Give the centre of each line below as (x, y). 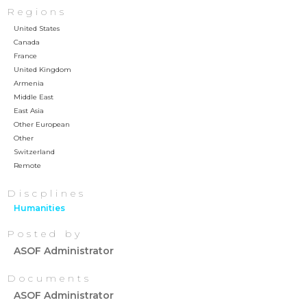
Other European (42, 124)
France (25, 56)
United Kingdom (42, 70)
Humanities (39, 208)
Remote (27, 165)
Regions (37, 12)
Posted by (45, 234)
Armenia (29, 83)
